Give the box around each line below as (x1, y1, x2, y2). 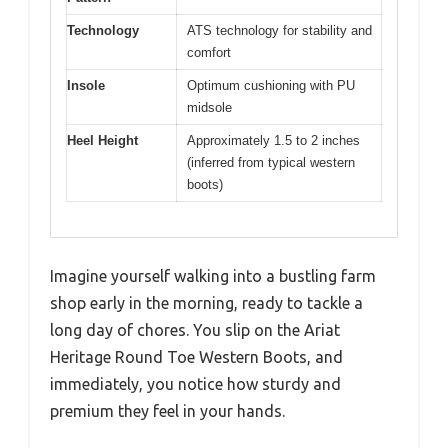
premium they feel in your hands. (50, 401, 285, 420)
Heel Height (67, 133, 138, 149)
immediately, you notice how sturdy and (50, 374, 341, 393)
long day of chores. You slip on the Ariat (50, 320, 340, 339)
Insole (67, 78, 105, 94)
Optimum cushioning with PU (187, 78, 355, 94)
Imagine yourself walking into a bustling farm (50, 266, 376, 285)
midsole (187, 100, 232, 116)
